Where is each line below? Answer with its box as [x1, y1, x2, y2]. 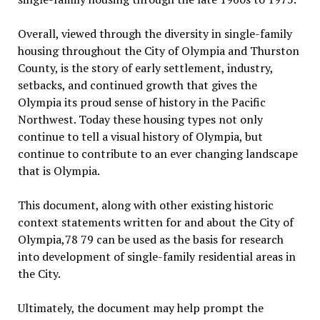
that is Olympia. [17, 163, 100, 179]
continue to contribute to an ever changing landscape [17, 146, 298, 161]
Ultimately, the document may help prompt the [17, 300, 264, 316]
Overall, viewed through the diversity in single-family [17, 26, 292, 41]
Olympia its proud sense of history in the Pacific [17, 94, 266, 110]
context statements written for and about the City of [17, 214, 294, 230]
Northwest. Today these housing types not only [17, 111, 263, 127]
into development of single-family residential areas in [17, 249, 296, 264]
